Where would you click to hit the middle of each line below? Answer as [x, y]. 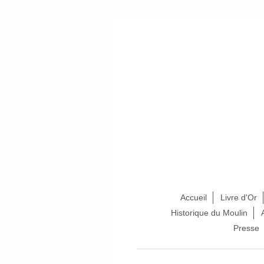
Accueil [193, 197]
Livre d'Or [238, 197]
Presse [246, 228]
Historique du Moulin [209, 213]
